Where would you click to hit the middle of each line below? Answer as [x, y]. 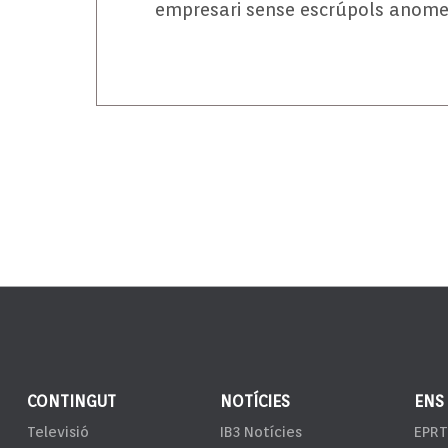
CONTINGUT [71, 401]
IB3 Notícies [261, 431]
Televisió [57, 431]
